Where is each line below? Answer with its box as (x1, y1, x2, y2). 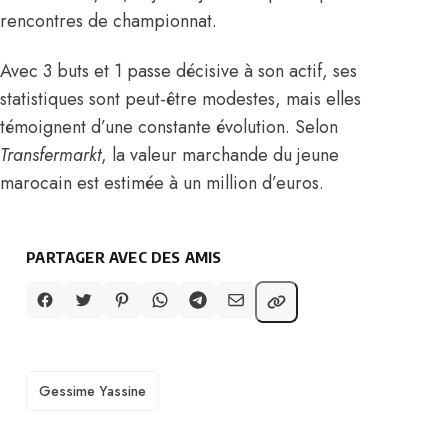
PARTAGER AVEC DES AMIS (26, 247, 222, 266)
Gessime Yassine (39, 381, 147, 401)
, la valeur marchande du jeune (101, 141, 339, 168)
